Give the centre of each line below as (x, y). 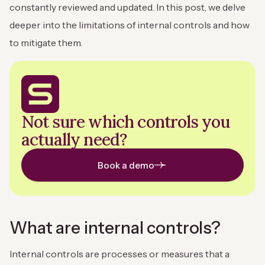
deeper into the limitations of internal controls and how (130, 25)
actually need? (74, 140)
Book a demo (126, 165)
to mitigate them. (47, 43)
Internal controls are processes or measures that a (119, 254)
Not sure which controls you (126, 122)
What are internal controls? (115, 228)
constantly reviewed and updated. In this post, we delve (127, 7)
